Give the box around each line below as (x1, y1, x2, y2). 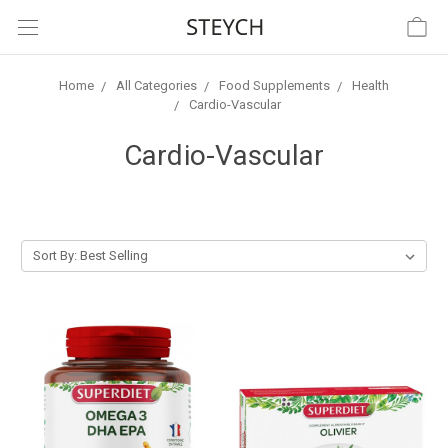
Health (352, 78, 389, 93)
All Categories (116, 78, 197, 93)
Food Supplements (219, 78, 330, 93)
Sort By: (32, 248, 77, 263)
